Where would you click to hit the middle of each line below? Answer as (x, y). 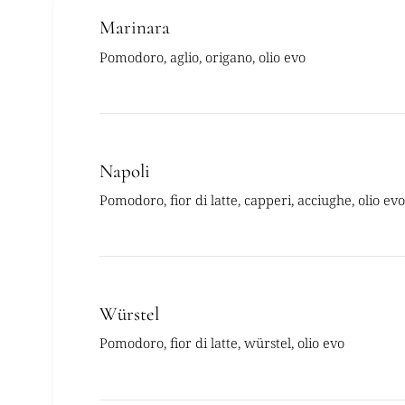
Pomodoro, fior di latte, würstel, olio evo (221, 343)
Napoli (124, 171)
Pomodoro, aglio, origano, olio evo (202, 57)
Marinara (134, 28)
